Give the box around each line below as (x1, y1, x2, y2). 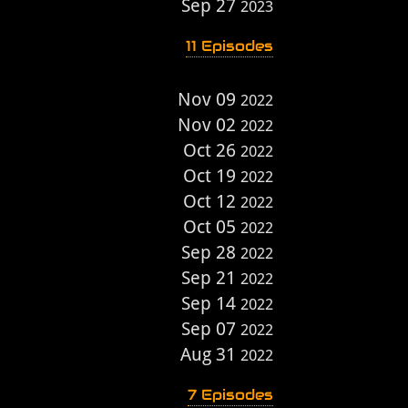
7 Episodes (188, 385, 273, 404)
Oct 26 (183, 139, 240, 161)
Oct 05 (183, 216, 240, 238)
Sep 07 (181, 318, 240, 340)
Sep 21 (181, 267, 240, 289)
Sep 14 (181, 292, 240, 314)
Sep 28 (181, 241, 240, 263)
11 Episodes (186, 36, 273, 56)
